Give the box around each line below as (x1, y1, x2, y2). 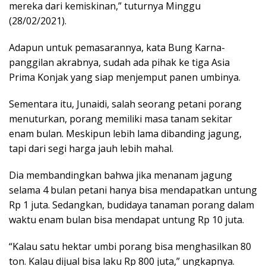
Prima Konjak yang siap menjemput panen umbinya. (9, 70, 240, 84)
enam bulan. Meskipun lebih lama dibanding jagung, (9, 126, 242, 140)
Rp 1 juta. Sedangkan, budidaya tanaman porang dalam (9, 198, 254, 211)
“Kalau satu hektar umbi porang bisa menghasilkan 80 (9, 239, 251, 253)
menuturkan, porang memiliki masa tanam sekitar (9, 112, 232, 125)
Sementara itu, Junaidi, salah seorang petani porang (9, 97, 242, 110)
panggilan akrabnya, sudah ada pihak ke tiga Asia (9, 55, 230, 69)
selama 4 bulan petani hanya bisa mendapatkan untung (9, 183, 257, 197)
